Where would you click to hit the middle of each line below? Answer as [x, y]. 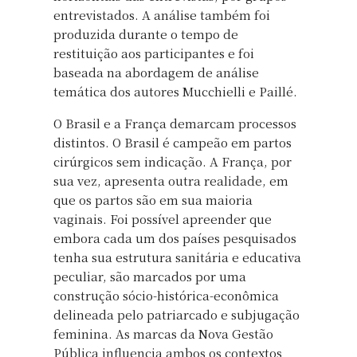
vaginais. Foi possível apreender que [163, 218]
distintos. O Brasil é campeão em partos [173, 142]
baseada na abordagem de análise [156, 72]
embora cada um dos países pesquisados [175, 237]
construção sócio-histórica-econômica [166, 295]
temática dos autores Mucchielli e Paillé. [175, 91]
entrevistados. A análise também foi [162, 14]
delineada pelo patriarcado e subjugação [177, 314]
